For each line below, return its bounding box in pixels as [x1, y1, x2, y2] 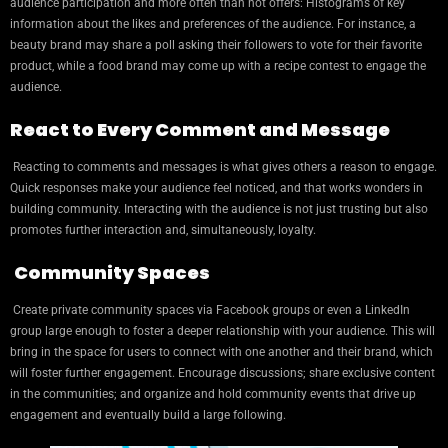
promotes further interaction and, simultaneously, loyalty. [10, 223, 316, 238]
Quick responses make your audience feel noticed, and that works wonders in [10, 181, 423, 196]
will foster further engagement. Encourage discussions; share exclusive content [10, 366, 435, 381]
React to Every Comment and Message [10, 117, 390, 143]
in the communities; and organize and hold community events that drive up [10, 387, 416, 402]
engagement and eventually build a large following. [10, 408, 286, 423]
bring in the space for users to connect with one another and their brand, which [10, 345, 433, 360]
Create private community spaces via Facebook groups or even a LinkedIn [10, 303, 410, 318]
